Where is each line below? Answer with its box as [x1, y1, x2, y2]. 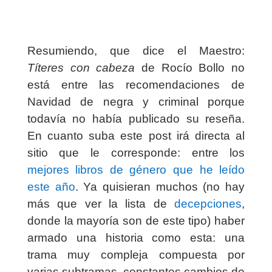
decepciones [174, 197, 242, 211]
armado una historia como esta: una [27, 231, 245, 245]
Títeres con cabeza [27, 61, 135, 75]
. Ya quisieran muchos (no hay [75, 180, 245, 194]
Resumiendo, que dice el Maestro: [27, 44, 245, 58]
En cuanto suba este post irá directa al [27, 129, 245, 143]
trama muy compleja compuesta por [27, 248, 245, 262]
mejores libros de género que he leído [27, 163, 245, 177]
